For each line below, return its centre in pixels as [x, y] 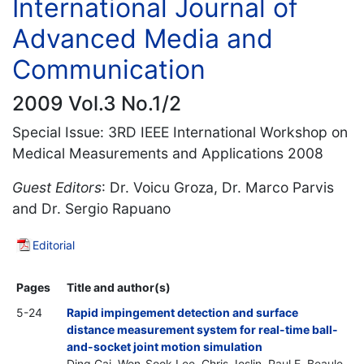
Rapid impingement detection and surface [182, 312]
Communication [109, 69]
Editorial [54, 245]
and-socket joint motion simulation [165, 346]
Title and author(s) [119, 287]
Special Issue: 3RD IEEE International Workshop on [180, 132]
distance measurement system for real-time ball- [202, 329]
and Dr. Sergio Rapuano [91, 208]
